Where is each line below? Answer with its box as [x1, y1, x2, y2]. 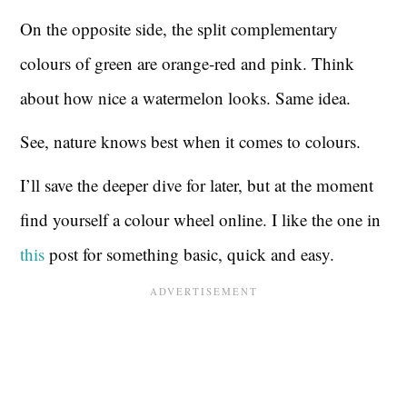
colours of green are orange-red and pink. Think [20, 51, 355, 74]
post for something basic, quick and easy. [45, 242, 335, 265]
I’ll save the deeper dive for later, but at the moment [20, 173, 374, 196]
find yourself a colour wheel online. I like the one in [20, 207, 382, 231]
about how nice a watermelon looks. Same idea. [20, 85, 352, 109]
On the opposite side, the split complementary [20, 16, 339, 40]
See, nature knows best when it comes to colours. [20, 129, 362, 153]
